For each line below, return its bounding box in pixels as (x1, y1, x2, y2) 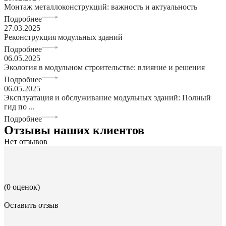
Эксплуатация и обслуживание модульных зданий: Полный (4, 93, 211, 102)
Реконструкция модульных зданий (4, 32, 123, 41)
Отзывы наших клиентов (4, 123, 144, 137)
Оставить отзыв (4, 200, 59, 209)
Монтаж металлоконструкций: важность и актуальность (4, 2, 197, 11)
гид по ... (4, 102, 35, 111)
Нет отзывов (4, 137, 47, 146)
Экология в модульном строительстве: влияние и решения (4, 63, 205, 72)
